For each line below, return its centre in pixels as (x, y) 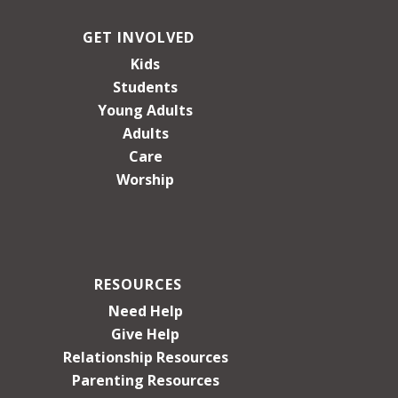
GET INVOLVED (138, 37)
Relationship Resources (145, 357)
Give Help (146, 334)
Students (146, 87)
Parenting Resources (145, 380)
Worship (146, 179)
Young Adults (146, 110)
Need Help (145, 310)
